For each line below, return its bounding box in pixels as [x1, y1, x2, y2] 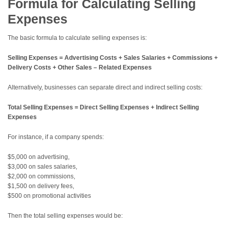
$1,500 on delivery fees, [8, 182, 74, 190]
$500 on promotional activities [8, 192, 91, 200]
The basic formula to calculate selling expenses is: [8, 34, 147, 42]
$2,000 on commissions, [8, 173, 75, 180]
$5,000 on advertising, [8, 153, 70, 161]
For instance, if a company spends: [8, 133, 104, 141]
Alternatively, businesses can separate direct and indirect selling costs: [8, 84, 202, 91]
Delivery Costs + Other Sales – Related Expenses [8, 64, 152, 72]
